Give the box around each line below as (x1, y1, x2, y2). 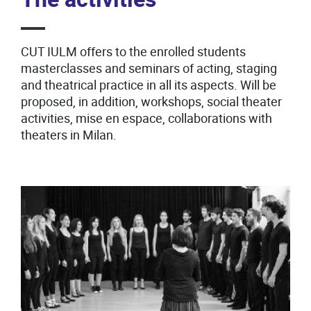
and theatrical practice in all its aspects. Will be (21, 76, 276, 94)
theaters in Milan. (21, 126, 117, 144)
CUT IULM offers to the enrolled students (21, 43, 246, 60)
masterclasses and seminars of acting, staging (21, 60, 277, 77)
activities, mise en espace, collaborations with (21, 110, 272, 127)
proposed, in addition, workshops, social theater (21, 93, 282, 110)
